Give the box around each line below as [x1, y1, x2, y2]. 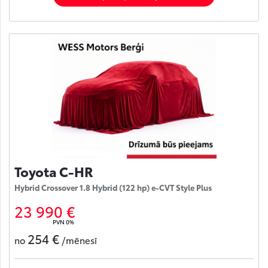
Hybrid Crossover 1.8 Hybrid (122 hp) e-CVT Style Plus [14, 181, 212, 193]
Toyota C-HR [14, 161, 93, 180]
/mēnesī [59, 233, 99, 247]
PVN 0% [53, 217, 74, 226]
